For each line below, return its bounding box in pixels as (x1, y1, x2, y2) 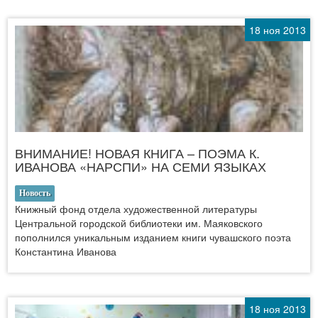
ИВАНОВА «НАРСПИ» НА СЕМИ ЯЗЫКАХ (15, 156, 266, 175)
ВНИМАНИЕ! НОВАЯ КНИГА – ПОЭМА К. (15, 143, 260, 162)
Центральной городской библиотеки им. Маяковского (15, 215, 263, 230)
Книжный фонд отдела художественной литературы (15, 201, 257, 216)
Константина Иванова (15, 243, 116, 258)
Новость (19, 187, 50, 198)
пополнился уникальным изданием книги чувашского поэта (15, 229, 291, 244)
